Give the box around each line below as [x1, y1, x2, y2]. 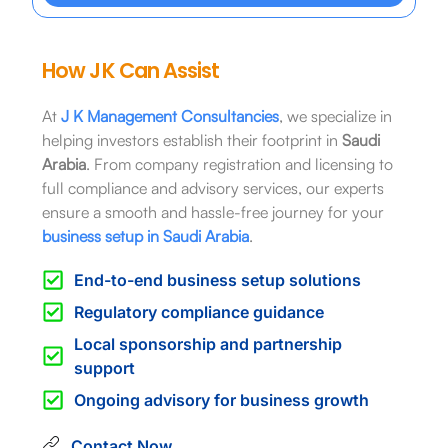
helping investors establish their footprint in [41, 129, 342, 150]
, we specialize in [278, 105, 392, 126]
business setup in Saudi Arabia [41, 225, 249, 246]
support [74, 357, 136, 378]
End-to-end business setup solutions [74, 269, 362, 290]
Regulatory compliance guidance [74, 301, 325, 322]
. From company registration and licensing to [85, 153, 393, 174]
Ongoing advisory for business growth [74, 389, 370, 410]
